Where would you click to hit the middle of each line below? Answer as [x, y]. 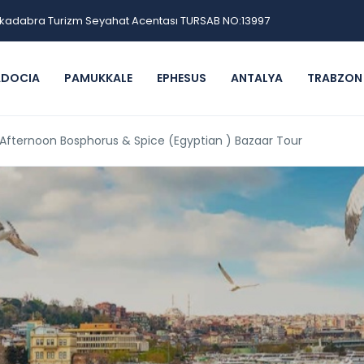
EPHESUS [182, 78]
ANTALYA [257, 78]
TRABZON [335, 78]
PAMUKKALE [98, 78]
